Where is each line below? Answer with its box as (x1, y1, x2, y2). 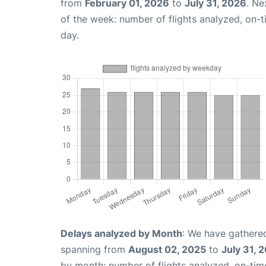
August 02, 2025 (128, 243, 206, 256)
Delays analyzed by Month (61, 227, 182, 240)
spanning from (61, 243, 128, 256)
